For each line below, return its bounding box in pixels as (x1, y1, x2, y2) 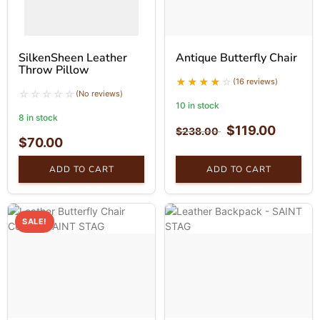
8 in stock (19, 112, 58, 124)
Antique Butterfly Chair (176, 50, 297, 66)
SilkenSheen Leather (19, 50, 127, 66)
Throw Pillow (19, 62, 89, 79)
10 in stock (176, 100, 219, 111)
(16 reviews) (233, 76, 278, 87)
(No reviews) (76, 89, 123, 99)
